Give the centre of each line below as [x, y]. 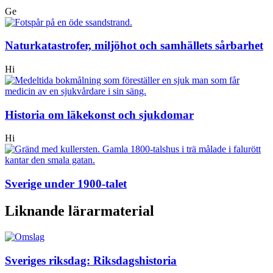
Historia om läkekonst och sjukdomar [99, 115]
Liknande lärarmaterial [80, 211]
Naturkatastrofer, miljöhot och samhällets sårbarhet [134, 46]
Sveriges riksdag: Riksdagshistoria [91, 260]
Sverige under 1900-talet [66, 184]
